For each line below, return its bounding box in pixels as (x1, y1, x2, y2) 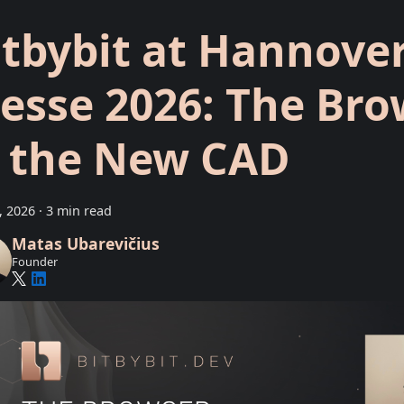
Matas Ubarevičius (11, 233, 160, 255)
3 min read (46, 201, 112, 219)
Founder (11, 252, 58, 270)
